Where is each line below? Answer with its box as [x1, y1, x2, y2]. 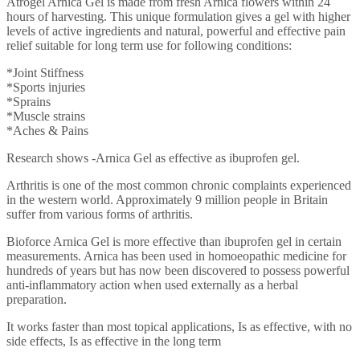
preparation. [6, 292, 67, 306]
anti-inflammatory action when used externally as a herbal [6, 277, 298, 292]
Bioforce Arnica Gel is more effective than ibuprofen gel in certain [6, 234, 342, 248]
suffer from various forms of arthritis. [6, 207, 193, 221]
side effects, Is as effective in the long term [6, 333, 221, 348]
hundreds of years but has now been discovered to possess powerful [6, 263, 350, 277]
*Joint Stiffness [6, 65, 84, 80]
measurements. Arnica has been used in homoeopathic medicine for [6, 248, 346, 263]
